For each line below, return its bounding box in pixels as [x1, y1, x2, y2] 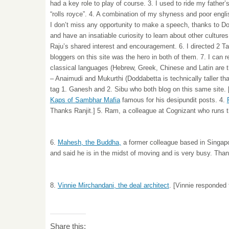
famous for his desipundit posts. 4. [120, 96, 227, 104]
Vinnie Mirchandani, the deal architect [57, 181, 169, 190]
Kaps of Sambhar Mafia [50, 96, 120, 104]
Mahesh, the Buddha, [57, 139, 121, 147]
